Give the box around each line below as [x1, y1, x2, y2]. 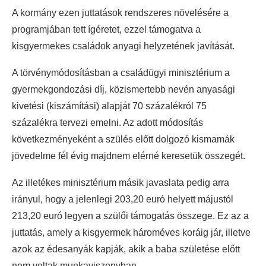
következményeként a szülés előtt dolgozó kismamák [12, 134, 235, 144]
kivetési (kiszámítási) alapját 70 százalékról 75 [12, 100, 207, 111]
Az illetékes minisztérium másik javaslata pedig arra [12, 177, 229, 188]
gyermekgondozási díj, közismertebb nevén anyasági [12, 84, 235, 94]
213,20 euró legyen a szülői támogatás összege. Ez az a [12, 210, 249, 221]
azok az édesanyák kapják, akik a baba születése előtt [12, 243, 240, 254]
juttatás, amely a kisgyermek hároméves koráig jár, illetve [12, 227, 251, 237]
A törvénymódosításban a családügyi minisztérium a [12, 67, 230, 78]
